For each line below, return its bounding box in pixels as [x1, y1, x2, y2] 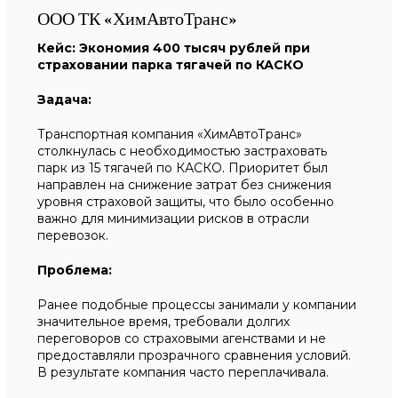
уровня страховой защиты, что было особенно [37, 194, 335, 210]
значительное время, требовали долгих [37, 314, 291, 330]
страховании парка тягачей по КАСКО [37, 57, 305, 73]
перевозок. [37, 227, 109, 243]
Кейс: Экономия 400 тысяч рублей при [37, 40, 311, 56]
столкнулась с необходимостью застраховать [37, 143, 328, 159]
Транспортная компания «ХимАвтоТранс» [37, 126, 303, 142]
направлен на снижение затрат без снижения [37, 177, 332, 193]
